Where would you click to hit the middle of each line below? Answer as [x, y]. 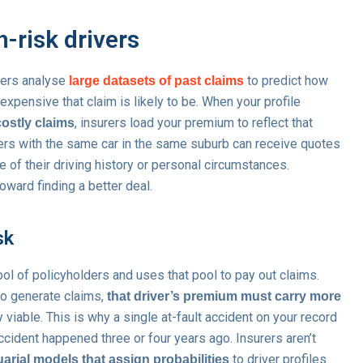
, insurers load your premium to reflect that [194, 122]
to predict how [286, 80]
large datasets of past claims [156, 80]
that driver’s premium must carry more [224, 296]
